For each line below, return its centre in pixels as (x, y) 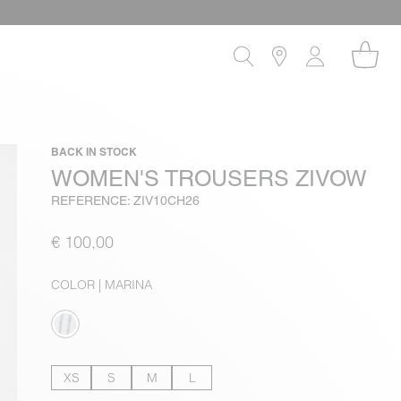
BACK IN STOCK (94, 152)
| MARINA (124, 285)
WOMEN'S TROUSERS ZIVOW (209, 179)
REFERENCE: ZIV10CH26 (126, 200)
